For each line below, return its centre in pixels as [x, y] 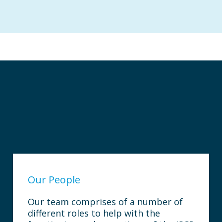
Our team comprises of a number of [105, 202]
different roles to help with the [94, 213]
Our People [54, 180]
